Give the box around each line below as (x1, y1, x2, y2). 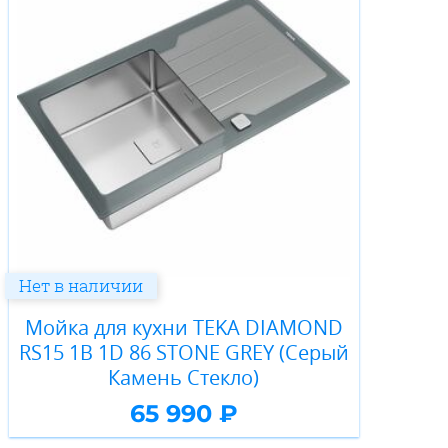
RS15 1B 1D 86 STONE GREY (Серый (18, 338, 349, 366)
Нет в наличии (18, 273, 143, 297)
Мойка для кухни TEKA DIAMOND (24, 313, 343, 341)
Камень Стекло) (108, 363, 260, 391)
